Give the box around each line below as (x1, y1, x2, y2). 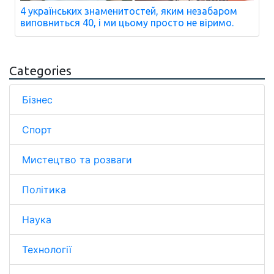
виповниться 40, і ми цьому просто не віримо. (20, 17, 234, 28)
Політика (22, 183, 66, 196)
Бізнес (22, 94, 53, 106)
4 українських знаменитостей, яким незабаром (20, 6, 237, 17)
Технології (22, 243, 72, 256)
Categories (9, 64, 72, 78)
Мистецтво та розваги (22, 154, 132, 166)
